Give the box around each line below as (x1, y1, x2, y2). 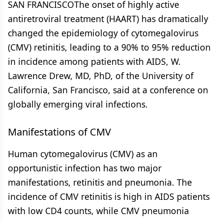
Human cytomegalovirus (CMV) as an (8, 148, 158, 160)
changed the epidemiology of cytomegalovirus (8, 27, 198, 39)
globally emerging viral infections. (8, 98, 148, 110)
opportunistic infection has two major (8, 162, 162, 174)
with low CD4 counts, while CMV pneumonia (8, 205, 189, 217)
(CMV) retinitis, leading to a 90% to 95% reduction (8, 41, 211, 53)
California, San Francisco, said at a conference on (8, 84, 208, 96)
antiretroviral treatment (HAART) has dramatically (8, 13, 208, 25)
